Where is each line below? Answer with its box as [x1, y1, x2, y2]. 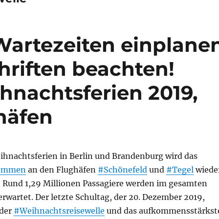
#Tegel [166, 165, 194, 175]
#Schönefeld [97, 165, 147, 175]
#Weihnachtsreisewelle [13, 206, 105, 216]
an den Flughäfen [25, 165, 98, 175]
